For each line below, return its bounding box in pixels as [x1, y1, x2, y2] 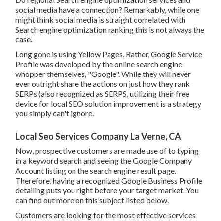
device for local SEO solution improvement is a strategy [15, 99, 202, 109]
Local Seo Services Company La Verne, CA [15, 131, 182, 142]
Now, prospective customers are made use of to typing [15, 146, 199, 156]
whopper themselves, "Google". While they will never [15, 69, 191, 79]
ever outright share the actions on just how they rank [15, 79, 190, 89]
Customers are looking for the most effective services [15, 210, 196, 220]
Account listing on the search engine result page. [15, 166, 177, 176]
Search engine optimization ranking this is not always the [15, 25, 205, 35]
